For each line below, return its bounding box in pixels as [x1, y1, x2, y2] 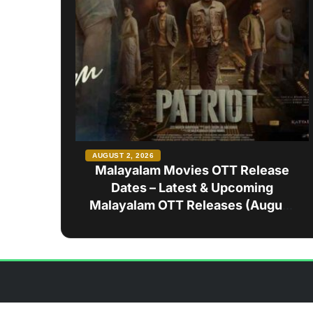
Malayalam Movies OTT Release [94, 162, 289, 177]
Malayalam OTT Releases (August [89, 197, 295, 212]
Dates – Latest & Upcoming [110, 180, 273, 195]
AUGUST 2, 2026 [92, 151, 154, 159]
